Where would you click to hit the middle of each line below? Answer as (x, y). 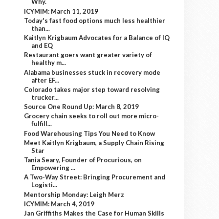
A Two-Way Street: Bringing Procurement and (95, 177)
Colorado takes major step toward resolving (92, 89)
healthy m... (49, 63)
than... (41, 28)
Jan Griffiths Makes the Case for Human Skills (94, 213)
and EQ (42, 45)
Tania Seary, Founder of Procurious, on (83, 160)
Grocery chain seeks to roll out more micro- (92, 116)
